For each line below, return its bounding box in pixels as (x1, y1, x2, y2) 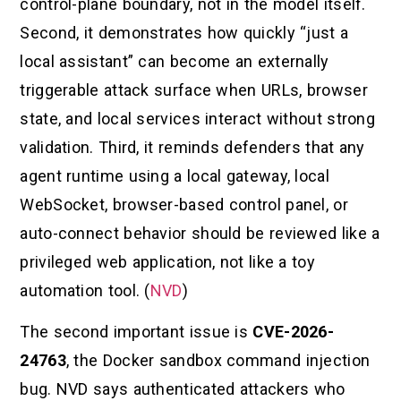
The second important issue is (20, 322, 253, 342)
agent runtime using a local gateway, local (20, 166, 329, 185)
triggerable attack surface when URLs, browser (20, 80, 368, 99)
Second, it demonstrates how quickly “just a (20, 22, 349, 42)
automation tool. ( (20, 280, 150, 300)
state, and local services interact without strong (20, 108, 376, 128)
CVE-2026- (252, 322, 335, 342)
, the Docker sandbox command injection (65, 351, 371, 371)
